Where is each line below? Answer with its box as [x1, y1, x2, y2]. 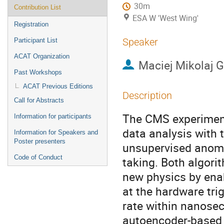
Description [122, 89, 172, 101]
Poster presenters [14, 137, 65, 145]
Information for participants [14, 112, 91, 120]
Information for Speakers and [14, 128, 98, 136]
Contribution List [14, 3, 61, 11]
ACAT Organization [14, 52, 69, 60]
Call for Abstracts [14, 96, 64, 104]
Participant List [14, 36, 57, 44]
